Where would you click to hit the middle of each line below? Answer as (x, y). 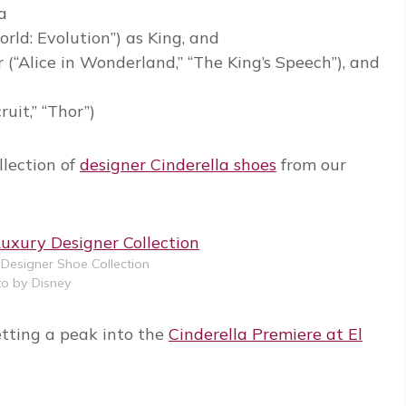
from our (311, 165)
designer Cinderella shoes (178, 165)
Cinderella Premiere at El (266, 334)
